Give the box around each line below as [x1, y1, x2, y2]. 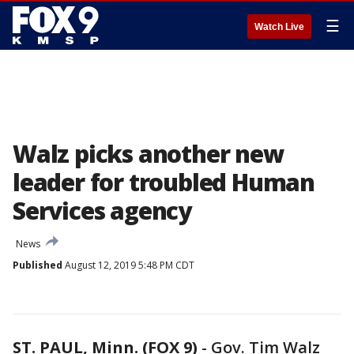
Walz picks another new [13, 137, 284, 170]
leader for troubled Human [13, 166, 314, 198]
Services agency [13, 194, 192, 227]
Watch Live [254, 21, 304, 32]
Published [13, 258, 62, 272]
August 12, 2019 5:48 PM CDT [62, 258, 194, 272]
